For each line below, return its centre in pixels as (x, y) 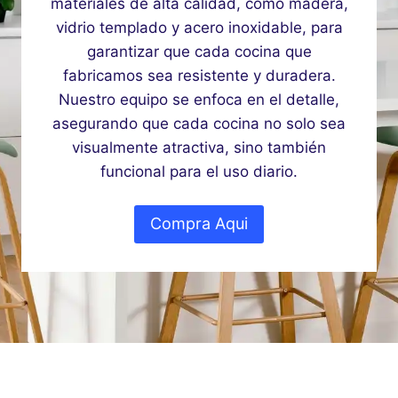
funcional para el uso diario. (199, 172)
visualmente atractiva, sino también (199, 148)
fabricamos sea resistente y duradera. (199, 76)
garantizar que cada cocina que (199, 52)
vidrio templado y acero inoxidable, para (199, 28)
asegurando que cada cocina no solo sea (199, 124)
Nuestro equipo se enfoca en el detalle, (199, 100)
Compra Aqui (199, 224)
